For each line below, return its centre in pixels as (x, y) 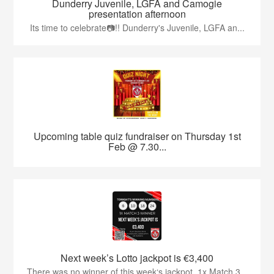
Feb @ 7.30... (137, 146)
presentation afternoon (137, 14)
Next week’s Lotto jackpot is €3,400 (137, 258)
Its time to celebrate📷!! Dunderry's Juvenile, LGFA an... (137, 28)
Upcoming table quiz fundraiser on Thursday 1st (137, 136)
